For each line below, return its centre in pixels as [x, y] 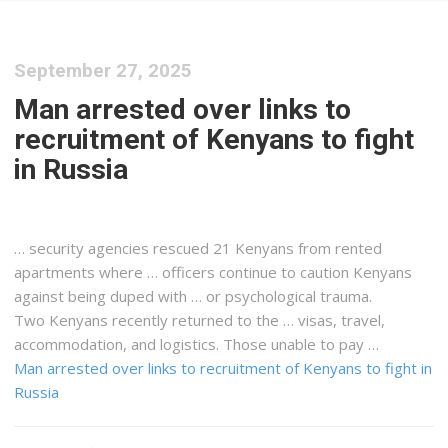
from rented [338, 248]
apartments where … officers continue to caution [184, 272]
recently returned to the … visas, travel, [247, 320]
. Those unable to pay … [298, 344]
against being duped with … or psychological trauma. [193, 296]
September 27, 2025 [103, 70]
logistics [188, 344]
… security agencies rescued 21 [125, 248]
